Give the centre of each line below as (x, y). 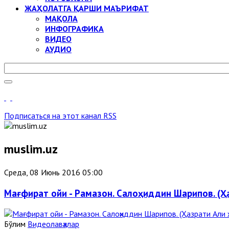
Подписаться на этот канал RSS (60, 116)
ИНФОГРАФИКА (74, 29)
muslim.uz (31, 149)
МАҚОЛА (61, 18)
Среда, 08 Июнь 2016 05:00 (53, 172)
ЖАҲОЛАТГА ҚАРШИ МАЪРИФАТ (87, 8)
